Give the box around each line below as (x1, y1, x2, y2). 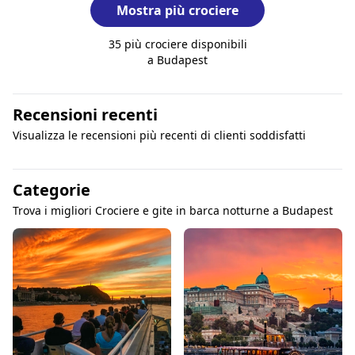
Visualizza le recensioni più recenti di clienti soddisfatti (13, 127, 306, 143)
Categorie (13, 178, 90, 200)
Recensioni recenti (13, 103, 158, 125)
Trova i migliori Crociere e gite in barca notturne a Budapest (13, 202, 333, 218)
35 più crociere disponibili (108, 36, 247, 52)
